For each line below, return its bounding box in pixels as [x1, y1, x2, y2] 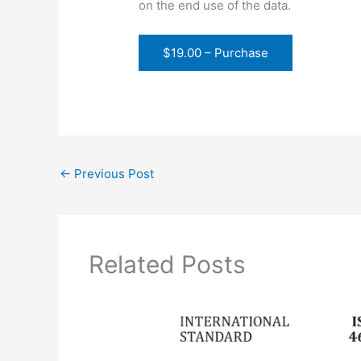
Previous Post [71, 165, 154, 181]
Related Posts [88, 250, 246, 280]
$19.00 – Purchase [163, 44, 269, 60]
